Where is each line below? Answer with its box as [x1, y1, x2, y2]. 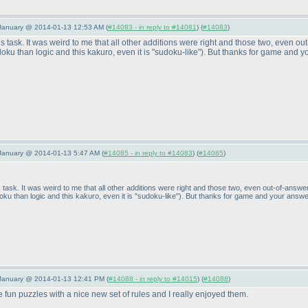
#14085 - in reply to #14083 [104, 149, 192, 157]
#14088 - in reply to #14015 [109, 275, 197, 283]
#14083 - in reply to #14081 [108, 23, 197, 31]
